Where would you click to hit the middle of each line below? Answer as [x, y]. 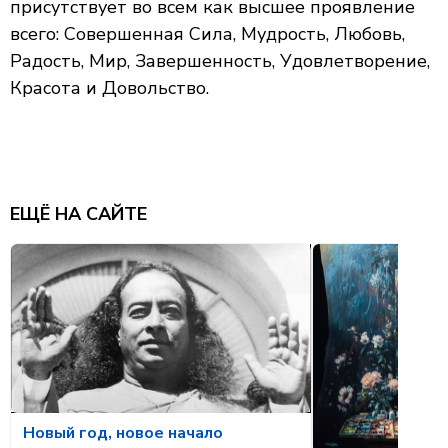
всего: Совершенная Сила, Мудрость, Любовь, [207, 34]
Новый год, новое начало [123, 432]
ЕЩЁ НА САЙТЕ [78, 214]
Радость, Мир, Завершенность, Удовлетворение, [220, 61]
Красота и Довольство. [109, 88]
